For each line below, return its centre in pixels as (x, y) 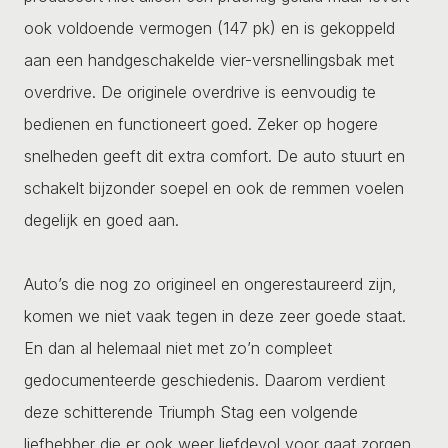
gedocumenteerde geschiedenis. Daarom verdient (204, 379)
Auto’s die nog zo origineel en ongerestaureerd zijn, (210, 283)
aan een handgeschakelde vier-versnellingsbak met (209, 59)
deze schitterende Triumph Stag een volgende (191, 411)
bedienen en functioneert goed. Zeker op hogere (201, 123)
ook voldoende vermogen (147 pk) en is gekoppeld (209, 27)
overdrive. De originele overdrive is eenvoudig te (200, 91)
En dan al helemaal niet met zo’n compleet (178, 347)
